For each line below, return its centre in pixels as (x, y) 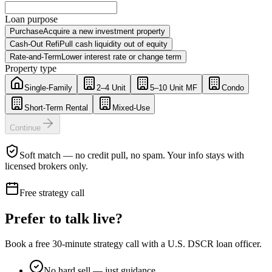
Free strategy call (52, 192)
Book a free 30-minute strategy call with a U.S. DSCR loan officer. (133, 244)
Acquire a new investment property (104, 31)
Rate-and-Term (36, 56)
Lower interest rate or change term (121, 56)
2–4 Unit (111, 87)
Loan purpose (31, 19)
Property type (31, 68)
